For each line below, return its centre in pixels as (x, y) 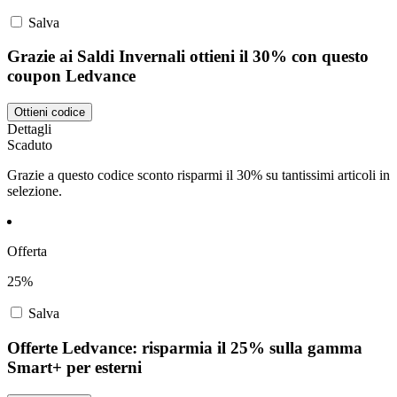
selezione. (35, 191)
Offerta (27, 252)
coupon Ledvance (71, 76)
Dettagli (29, 129)
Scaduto (30, 145)
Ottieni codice (50, 113)
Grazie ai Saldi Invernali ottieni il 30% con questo (188, 57)
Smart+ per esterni (74, 367)
